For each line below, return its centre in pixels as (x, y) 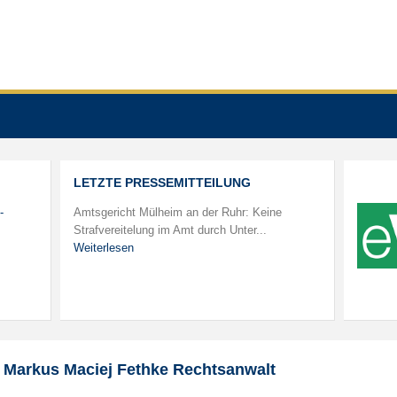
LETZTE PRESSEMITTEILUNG (163, 183)
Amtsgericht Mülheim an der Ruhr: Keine (178, 212)
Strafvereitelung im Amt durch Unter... (171, 230)
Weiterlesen (104, 248)
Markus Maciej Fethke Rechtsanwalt (140, 370)
